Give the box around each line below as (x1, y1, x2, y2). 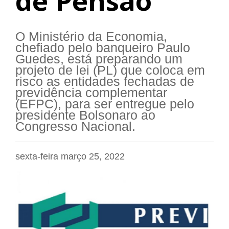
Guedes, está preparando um (15, 52, 182, 66)
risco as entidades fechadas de (15, 75, 194, 89)
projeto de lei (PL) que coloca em (15, 63, 205, 78)
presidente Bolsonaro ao (15, 108, 155, 123)
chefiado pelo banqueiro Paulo (15, 41, 190, 55)
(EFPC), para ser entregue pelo (15, 97, 194, 111)
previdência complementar (15, 86, 167, 100)
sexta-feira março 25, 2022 (15, 151, 125, 162)
